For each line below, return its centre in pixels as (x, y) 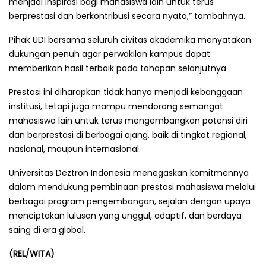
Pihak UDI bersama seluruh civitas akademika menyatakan (130, 39)
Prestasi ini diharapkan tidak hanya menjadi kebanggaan (126, 92)
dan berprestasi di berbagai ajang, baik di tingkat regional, (128, 134)
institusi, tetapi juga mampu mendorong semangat (116, 106)
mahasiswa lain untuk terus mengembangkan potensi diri (128, 120)
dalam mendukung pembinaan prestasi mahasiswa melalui (132, 187)
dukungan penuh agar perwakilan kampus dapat (110, 54)
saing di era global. (47, 229)
